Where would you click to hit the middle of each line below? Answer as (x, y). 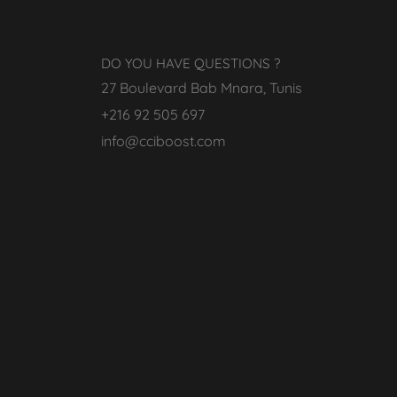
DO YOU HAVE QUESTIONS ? (191, 64)
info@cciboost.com (164, 140)
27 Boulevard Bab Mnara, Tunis (202, 88)
